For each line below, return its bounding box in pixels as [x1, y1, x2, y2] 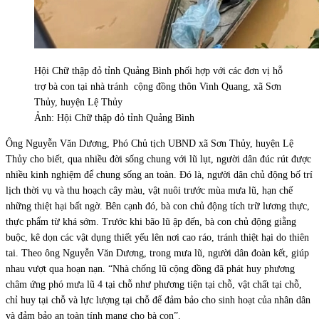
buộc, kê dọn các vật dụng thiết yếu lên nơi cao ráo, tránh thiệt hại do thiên [6, 231, 309, 243]
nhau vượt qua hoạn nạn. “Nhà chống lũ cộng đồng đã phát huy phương [6, 263, 295, 274]
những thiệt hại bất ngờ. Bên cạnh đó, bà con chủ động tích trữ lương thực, [6, 200, 310, 211]
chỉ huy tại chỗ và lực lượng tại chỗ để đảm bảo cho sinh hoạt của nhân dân [6, 294, 310, 305]
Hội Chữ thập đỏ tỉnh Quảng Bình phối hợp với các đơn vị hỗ [34, 65, 283, 76]
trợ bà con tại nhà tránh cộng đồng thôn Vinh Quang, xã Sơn [34, 80, 281, 92]
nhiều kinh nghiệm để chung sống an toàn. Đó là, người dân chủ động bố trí [6, 169, 313, 180]
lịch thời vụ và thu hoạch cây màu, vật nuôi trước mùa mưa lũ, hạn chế [6, 184, 293, 196]
